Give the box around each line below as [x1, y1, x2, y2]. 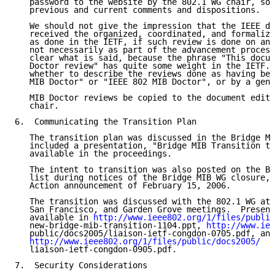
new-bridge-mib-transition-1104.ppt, [15, 220, 206, 231]
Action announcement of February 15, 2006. [15, 180, 231, 191]
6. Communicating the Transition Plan [15, 117, 196, 127]
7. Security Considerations [15, 260, 147, 271]
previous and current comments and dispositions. [15, 5, 260, 15]
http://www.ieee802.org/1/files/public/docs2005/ [29, 236, 260, 247]
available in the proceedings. [15, 149, 172, 159]
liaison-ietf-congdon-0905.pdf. [15, 244, 177, 255]
